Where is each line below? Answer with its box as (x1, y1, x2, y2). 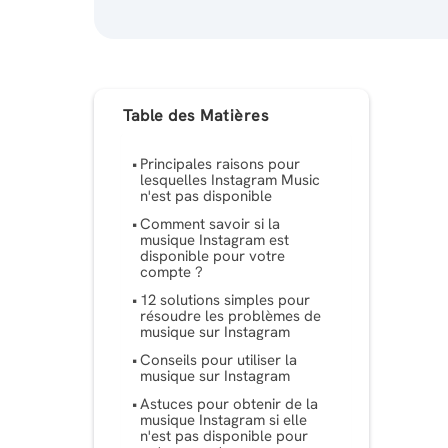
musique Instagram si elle (140, 410, 308, 431)
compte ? (140, 262, 204, 283)
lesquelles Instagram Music (140, 170, 321, 191)
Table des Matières (123, 104, 270, 126)
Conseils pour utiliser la (140, 350, 298, 371)
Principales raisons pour (140, 154, 301, 175)
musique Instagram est (140, 230, 290, 251)
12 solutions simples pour (140, 290, 311, 311)
